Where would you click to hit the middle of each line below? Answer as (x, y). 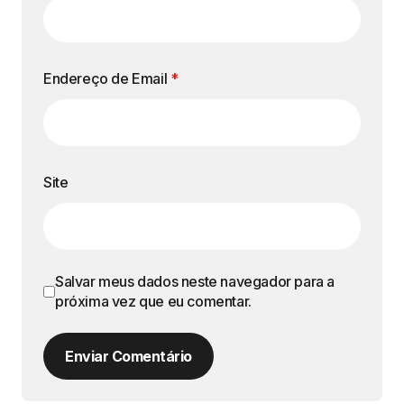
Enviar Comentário (129, 356)
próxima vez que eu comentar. (153, 301)
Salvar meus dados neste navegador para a (195, 281)
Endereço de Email (107, 78)
